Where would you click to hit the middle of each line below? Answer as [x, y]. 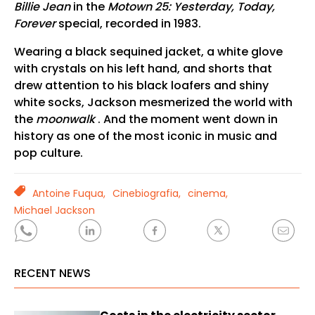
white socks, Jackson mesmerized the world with [153, 103]
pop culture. [48, 153]
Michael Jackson [54, 211]
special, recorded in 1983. [128, 24]
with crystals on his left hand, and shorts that [143, 69]
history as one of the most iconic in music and [145, 136]
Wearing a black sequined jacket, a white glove [148, 52]
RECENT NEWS [52, 274]
